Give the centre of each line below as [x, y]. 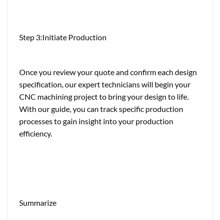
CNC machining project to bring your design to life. [104, 96]
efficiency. [36, 133]
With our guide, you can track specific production [101, 109]
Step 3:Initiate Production [63, 37]
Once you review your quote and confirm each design [108, 72]
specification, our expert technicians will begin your [105, 84]
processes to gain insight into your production [96, 121]
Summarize [38, 203]
